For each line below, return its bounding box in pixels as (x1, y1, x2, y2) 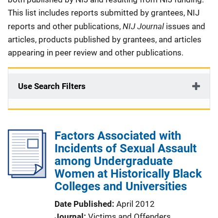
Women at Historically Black (54, 167, 202, 181)
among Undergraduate (54, 154, 173, 168)
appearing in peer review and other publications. (8, 48, 185, 57)
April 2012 (116, 199, 155, 209)
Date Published (54, 199, 112, 209)
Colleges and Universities (54, 180, 187, 193)
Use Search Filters (18, 81, 86, 91)
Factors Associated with (54, 129, 181, 143)
